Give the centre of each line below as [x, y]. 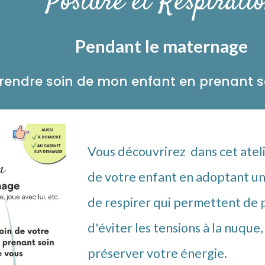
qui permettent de [206, 202]
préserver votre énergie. [159, 253]
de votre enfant [134, 177]
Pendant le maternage [162, 46]
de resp [109, 202]
